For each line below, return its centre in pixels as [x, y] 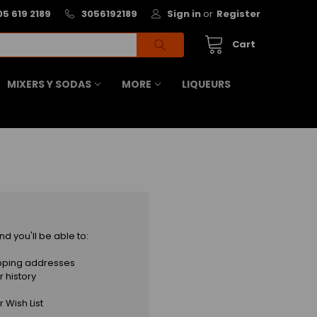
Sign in [184, 13]
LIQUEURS [206, 84]
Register [238, 13]
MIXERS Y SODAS [49, 84]
